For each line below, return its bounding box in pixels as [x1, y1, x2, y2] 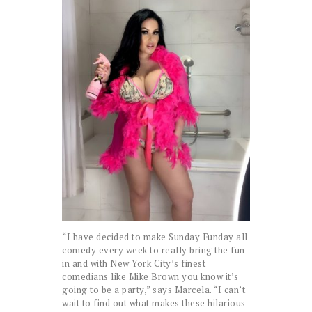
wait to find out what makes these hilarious [62, 297, 246, 310]
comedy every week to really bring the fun [62, 244, 245, 257]
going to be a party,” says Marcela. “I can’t [62, 283, 245, 297]
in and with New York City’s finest [62, 257, 205, 270]
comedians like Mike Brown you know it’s [62, 270, 239, 283]
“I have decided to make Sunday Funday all [62, 231, 248, 244]
